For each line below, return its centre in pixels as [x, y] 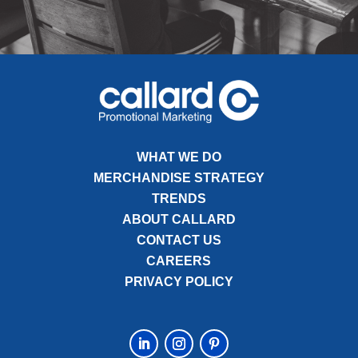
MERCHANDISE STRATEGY [179, 177]
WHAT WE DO [179, 157]
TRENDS [179, 198]
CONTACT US [179, 240]
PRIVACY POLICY [179, 281]
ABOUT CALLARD [179, 219]
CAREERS [179, 261]
